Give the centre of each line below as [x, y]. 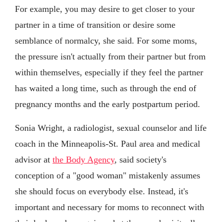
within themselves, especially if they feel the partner [109, 72]
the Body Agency [83, 159]
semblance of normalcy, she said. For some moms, [106, 40]
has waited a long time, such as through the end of [106, 88]
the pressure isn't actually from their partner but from [110, 56]
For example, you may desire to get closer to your [105, 9]
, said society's [140, 159]
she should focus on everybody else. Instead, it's [102, 191]
